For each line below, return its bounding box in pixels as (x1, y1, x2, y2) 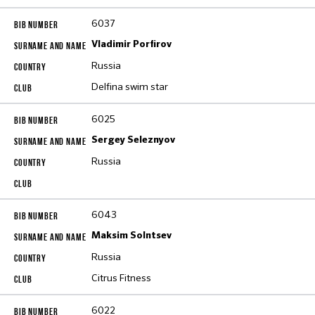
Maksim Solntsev (91, 231, 172, 240)
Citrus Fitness (91, 271, 151, 284)
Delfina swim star (91, 80, 168, 93)
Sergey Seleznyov (91, 135, 175, 145)
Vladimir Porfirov (91, 39, 172, 49)
